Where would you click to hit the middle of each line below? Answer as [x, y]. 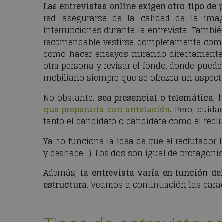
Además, [62, 173]
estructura [65, 185]
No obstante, [70, 98]
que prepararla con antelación [107, 110]
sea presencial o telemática [155, 98]
